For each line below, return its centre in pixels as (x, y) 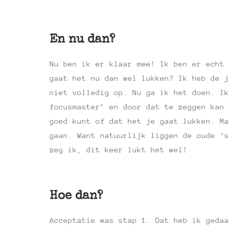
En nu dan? (82, 40)
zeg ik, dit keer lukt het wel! (119, 150)
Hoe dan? (76, 196)
